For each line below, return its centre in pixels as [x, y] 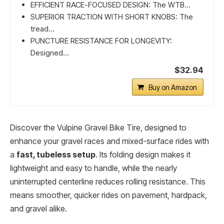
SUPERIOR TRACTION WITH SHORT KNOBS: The [112, 16]
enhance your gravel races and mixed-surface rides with [109, 141]
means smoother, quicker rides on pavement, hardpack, [108, 195]
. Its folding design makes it [143, 154]
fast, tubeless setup [56, 154]
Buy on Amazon [173, 87]
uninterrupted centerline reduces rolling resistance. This [108, 181]
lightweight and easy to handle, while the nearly [93, 168]
